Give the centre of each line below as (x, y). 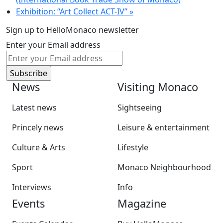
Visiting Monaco (158, 87)
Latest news (34, 107)
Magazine (142, 203)
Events (28, 203)
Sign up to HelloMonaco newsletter (72, 30)
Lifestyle (133, 147)
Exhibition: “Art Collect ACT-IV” (73, 11)
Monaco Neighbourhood (164, 167)
